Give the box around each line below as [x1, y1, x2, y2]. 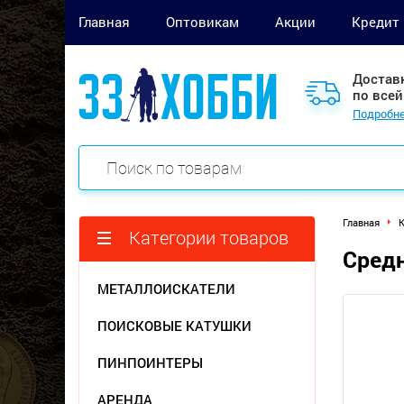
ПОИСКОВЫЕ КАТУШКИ [97, 317, 252, 335]
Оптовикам [166, 13, 239, 31]
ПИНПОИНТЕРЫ [97, 353, 203, 372]
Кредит [352, 13, 399, 31]
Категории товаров [129, 225, 289, 249]
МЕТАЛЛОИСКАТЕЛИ [97, 280, 235, 298]
